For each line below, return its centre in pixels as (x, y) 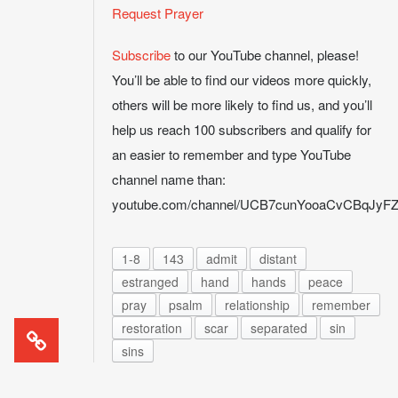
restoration (152, 327)
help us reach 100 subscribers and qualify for (242, 130)
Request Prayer (158, 13)
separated (279, 327)
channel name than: (169, 179)
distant (278, 258)
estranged (150, 281)
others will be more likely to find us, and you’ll (242, 105)
